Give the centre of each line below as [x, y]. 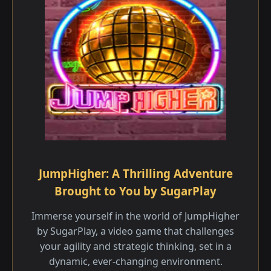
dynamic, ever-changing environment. [135, 261]
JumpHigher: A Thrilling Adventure [135, 173]
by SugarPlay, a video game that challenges [135, 231]
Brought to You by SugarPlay [135, 191]
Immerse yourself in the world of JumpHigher [135, 216]
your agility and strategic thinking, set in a [135, 246]
